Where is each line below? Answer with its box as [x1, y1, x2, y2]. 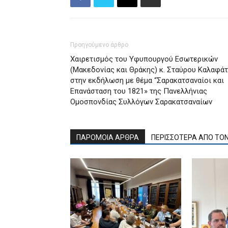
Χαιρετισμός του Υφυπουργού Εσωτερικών [70, 54, 218, 64]
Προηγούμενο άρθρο [70, 41, 128, 49]
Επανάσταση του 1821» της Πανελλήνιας [70, 87, 207, 96]
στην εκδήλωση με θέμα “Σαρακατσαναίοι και [70, 76, 224, 85]
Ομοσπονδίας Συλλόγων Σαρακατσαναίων [70, 97, 212, 107]
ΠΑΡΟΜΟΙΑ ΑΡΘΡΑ [76, 133, 139, 142]
